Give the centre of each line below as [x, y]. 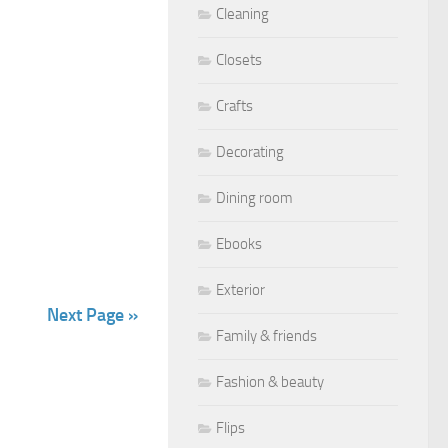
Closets [239, 60]
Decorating [250, 152]
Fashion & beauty [270, 382]
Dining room [254, 198]
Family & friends [266, 336]
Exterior [240, 290]
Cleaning [242, 14]
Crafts [234, 106]
